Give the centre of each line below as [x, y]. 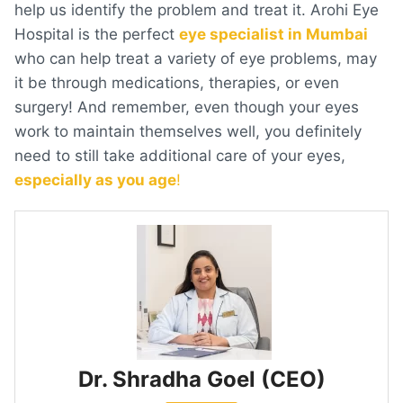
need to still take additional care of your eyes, [180, 155]
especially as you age [95, 179]
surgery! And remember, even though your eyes [187, 107]
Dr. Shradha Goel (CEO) [201, 379]
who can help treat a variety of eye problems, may [196, 58]
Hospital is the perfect [97, 34]
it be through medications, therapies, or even [177, 82]
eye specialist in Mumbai [273, 34]
